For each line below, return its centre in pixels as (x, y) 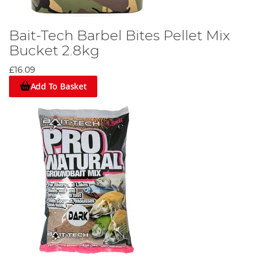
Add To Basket (59, 86)
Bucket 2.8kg (54, 51)
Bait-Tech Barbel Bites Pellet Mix (119, 36)
